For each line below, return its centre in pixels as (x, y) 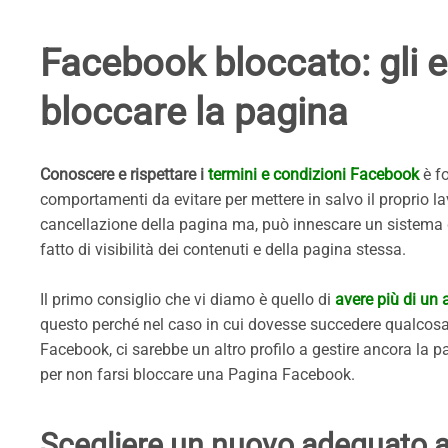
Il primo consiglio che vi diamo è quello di (187, 300)
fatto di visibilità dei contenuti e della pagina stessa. (223, 250)
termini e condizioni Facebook (313, 175)
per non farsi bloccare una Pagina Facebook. (197, 375)
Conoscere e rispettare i (124, 175)
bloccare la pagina (198, 112)
